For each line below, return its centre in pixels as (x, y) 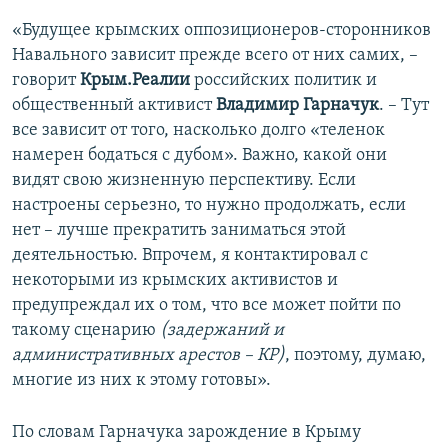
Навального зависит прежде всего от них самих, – (215, 56)
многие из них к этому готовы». (141, 381)
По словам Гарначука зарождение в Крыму (186, 433)
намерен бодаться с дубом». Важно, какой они (199, 156)
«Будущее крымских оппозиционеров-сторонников (221, 31)
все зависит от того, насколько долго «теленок (198, 131)
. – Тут (404, 106)
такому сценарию (86, 331)
